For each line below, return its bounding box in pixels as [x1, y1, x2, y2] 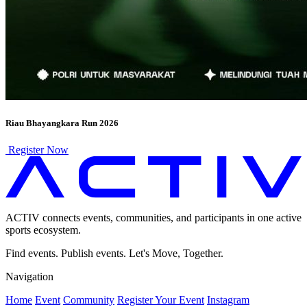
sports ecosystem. [5, 224, 81, 236]
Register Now [5, 143, 69, 156]
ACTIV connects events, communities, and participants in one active [5, 212, 302, 224]
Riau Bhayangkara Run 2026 [5, 117, 119, 128]
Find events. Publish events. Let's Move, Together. [5, 247, 223, 260]
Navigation [5, 271, 53, 283]
